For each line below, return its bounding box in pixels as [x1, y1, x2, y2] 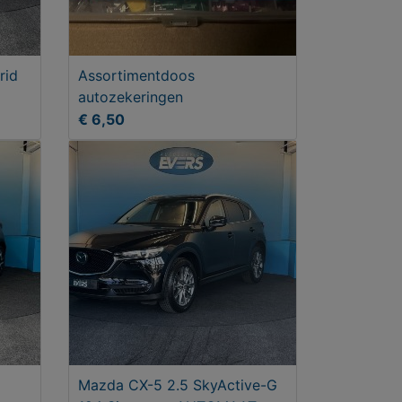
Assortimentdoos [78, 66, 195, 84]
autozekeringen [78, 87, 183, 106]
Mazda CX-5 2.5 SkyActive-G [78, 375, 277, 394]
